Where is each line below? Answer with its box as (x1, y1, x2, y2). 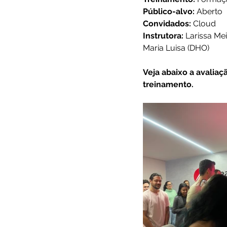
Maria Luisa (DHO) (143, 43, 209, 53)
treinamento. (143, 80, 194, 89)
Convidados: (143, 19, 193, 28)
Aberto (195, 7, 222, 16)
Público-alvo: (143, 7, 195, 16)
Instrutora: (143, 31, 185, 41)
